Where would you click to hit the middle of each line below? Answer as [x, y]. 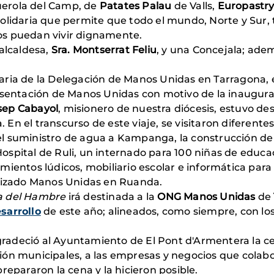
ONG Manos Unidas [206, 197]
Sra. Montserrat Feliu [103, 50]
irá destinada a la [112, 197]
